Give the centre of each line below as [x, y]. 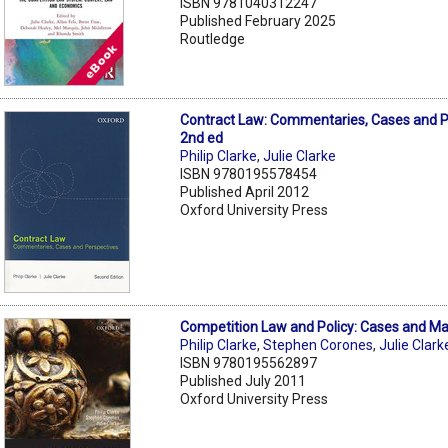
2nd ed [202, 137]
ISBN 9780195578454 [249, 173]
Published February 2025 [258, 20]
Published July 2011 [243, 380]
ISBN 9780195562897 [249, 362]
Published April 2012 [245, 191]
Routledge [213, 38]
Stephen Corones [318, 344]
